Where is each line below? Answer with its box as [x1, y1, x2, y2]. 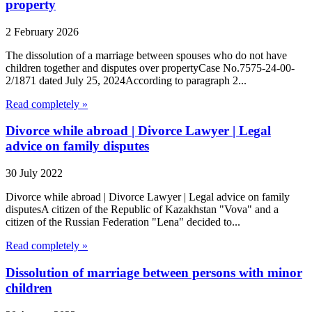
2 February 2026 [6, 25, 79, 38]
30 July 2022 [6, 167, 63, 180]
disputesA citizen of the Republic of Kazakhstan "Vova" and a [6, 203, 279, 216]
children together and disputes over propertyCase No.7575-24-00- [6, 61, 295, 74]
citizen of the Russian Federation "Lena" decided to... [6, 216, 240, 228]
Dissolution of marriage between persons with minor [6, 265, 302, 280]
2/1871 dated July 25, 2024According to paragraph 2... [6, 74, 247, 86]
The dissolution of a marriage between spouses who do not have [6, 49, 287, 61]
